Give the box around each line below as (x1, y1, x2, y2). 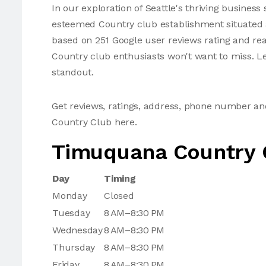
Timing (104, 173, 136, 184)
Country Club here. (52, 116, 137, 128)
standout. (52, 66, 94, 78)
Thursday (52, 242, 96, 253)
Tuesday (52, 207, 90, 218)
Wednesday (52, 224, 103, 236)
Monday (52, 190, 87, 201)
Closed (104, 190, 134, 201)
